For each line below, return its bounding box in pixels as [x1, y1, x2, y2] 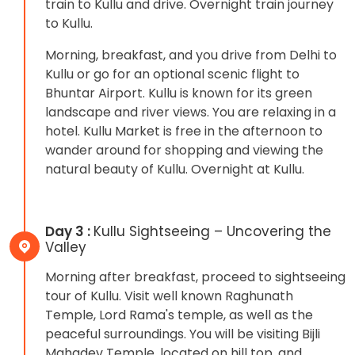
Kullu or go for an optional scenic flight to [45, 65, 300, 84]
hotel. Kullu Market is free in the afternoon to [45, 122, 323, 141]
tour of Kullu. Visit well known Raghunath [45, 287, 293, 306]
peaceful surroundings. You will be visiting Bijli [45, 325, 320, 344]
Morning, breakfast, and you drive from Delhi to [45, 46, 337, 65]
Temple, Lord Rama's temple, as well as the [45, 306, 313, 325]
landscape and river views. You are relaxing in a [45, 103, 336, 122]
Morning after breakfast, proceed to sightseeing [45, 268, 345, 287]
